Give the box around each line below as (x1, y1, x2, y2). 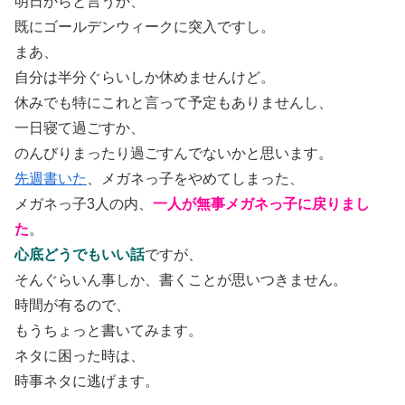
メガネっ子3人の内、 (14, 195, 153, 212)
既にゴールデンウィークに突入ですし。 (14, 18, 275, 34)
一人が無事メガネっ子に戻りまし (153, 195, 370, 212)
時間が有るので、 (14, 297, 130, 313)
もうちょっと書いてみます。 (14, 322, 202, 338)
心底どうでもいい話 (14, 246, 145, 262)
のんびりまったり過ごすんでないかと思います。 (14, 145, 333, 161)
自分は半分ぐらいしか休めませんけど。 (14, 69, 275, 85)
